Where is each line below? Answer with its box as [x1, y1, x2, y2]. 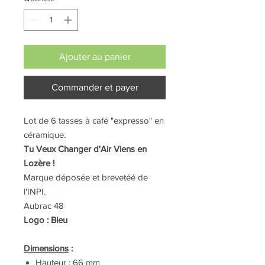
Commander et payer [51, 82, 138, 93]
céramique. [24, 130, 66, 140]
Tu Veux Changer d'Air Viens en [24, 144, 147, 154]
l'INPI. [24, 186, 46, 197]
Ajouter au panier [59, 51, 131, 62]
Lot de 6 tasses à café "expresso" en [24, 115, 164, 126]
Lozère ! [24, 158, 54, 169]
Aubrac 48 [24, 201, 64, 211]
